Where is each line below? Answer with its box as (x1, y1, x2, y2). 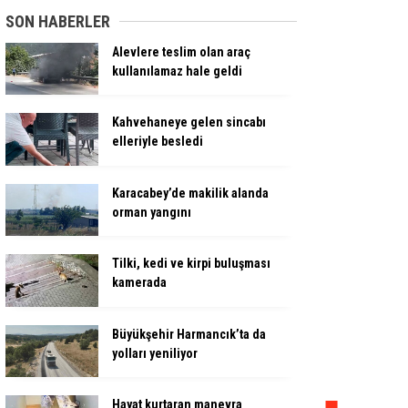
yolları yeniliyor (112, 345, 198, 361)
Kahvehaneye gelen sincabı (112, 115, 266, 130)
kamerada (112, 275, 167, 291)
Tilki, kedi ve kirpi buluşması (112, 256, 270, 271)
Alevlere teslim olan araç (112, 45, 250, 59)
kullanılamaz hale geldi (112, 64, 242, 78)
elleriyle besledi (112, 134, 203, 149)
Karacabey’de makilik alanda (112, 185, 269, 200)
